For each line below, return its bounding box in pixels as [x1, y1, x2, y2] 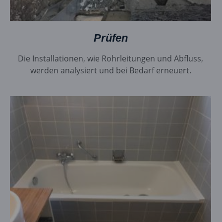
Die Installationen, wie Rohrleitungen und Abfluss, [18, 53, 204, 64]
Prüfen [93, 32, 128, 45]
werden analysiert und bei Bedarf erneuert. [30, 65, 191, 76]
